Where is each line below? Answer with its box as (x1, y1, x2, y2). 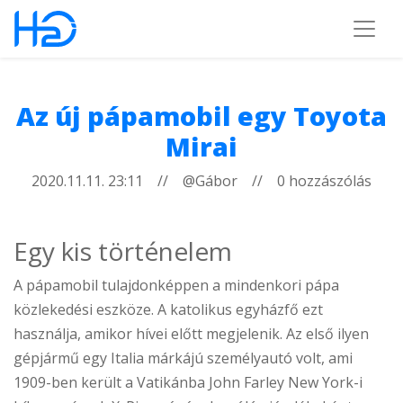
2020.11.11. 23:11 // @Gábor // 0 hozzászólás (31, 171, 372, 191)
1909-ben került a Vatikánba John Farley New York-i (13, 372, 363, 392)
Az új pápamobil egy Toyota (16, 98, 387, 133)
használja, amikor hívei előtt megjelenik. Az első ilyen (13, 324, 369, 344)
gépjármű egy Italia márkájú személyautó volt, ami (13, 348, 353, 368)
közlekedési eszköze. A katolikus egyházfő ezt (13, 300, 323, 319)
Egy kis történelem (13, 234, 232, 268)
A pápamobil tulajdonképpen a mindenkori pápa (13, 275, 339, 295)
